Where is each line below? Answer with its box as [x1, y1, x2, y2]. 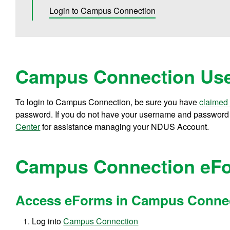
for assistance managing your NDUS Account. [40, 121, 209, 133]
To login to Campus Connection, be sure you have [15, 96, 200, 108]
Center [15, 121, 41, 133]
